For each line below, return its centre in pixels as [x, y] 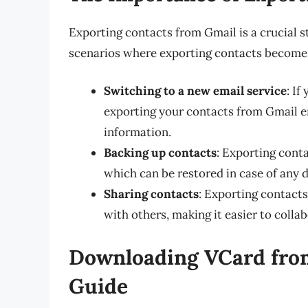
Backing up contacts [160, 153]
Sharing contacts [151, 194]
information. [137, 132]
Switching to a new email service [195, 91]
